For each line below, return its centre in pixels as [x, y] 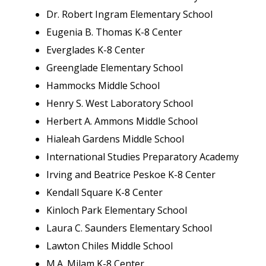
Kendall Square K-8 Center [104, 192]
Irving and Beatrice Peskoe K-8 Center [131, 175]
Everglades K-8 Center [96, 50]
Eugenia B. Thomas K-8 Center [114, 32]
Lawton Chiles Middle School [110, 246]
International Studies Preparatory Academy [142, 157]
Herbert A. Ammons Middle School [122, 121]
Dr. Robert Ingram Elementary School [129, 14]
